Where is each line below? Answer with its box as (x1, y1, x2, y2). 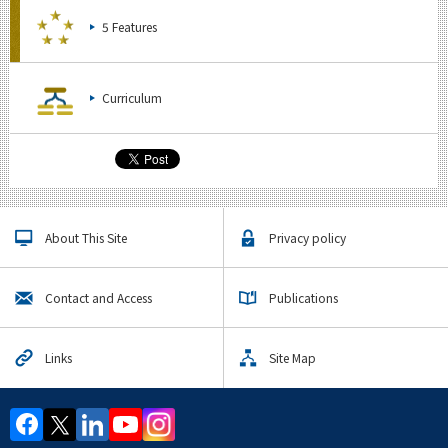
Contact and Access (45, 289, 152, 306)
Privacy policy (269, 229, 346, 246)
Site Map (269, 349, 316, 366)
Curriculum (102, 89, 162, 106)
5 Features (102, 18, 157, 35)
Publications (269, 289, 338, 306)
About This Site (45, 229, 127, 246)
